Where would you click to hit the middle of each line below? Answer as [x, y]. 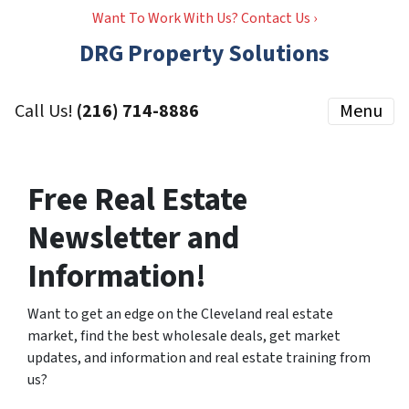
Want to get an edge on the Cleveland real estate [180, 314]
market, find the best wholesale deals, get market [184, 336]
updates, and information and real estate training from [199, 358]
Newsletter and [134, 238]
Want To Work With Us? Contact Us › [204, 18]
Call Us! [46, 111]
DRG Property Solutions [204, 54]
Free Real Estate [137, 200]
